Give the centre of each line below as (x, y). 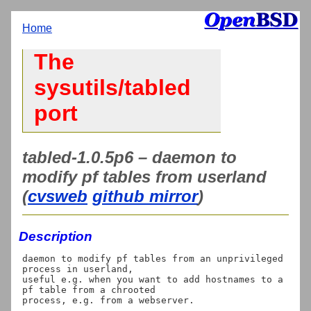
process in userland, (78, 269)
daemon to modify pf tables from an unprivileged (153, 258)
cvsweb (58, 196)
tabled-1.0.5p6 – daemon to (129, 157)
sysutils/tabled (112, 88)
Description (56, 236)
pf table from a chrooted (89, 289)
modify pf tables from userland (144, 176)
